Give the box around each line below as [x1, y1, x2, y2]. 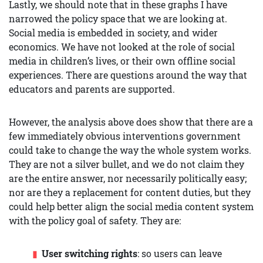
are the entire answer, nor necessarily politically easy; [9, 172, 247, 185]
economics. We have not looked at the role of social [9, 41, 235, 53]
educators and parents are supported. [9, 83, 175, 96]
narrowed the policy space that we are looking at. [9, 12, 227, 25]
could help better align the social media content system [9, 200, 254, 213]
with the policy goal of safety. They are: [9, 214, 181, 227]
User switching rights [42, 247, 137, 260]
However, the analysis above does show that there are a [9, 116, 253, 129]
